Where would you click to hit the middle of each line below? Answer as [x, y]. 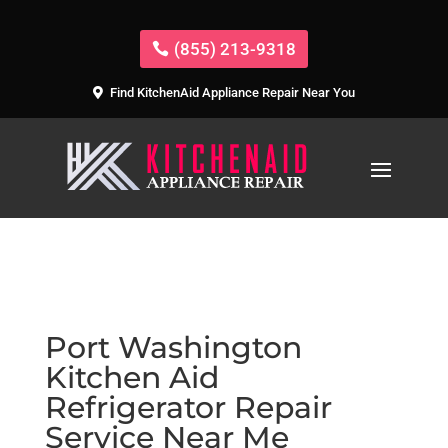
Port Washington [173, 347]
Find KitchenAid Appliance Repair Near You [232, 93]
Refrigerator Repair [188, 407]
